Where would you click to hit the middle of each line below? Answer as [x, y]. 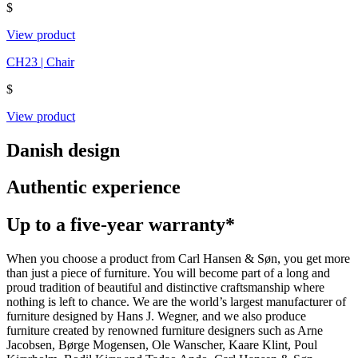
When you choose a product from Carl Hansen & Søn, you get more [178, 259]
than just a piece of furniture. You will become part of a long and [168, 273]
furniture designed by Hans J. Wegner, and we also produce [156, 316]
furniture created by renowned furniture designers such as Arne [165, 331]
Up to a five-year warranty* [121, 225]
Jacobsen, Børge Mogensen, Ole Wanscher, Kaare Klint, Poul [162, 345]
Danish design [63, 150]
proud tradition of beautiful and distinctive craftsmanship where [165, 288]
